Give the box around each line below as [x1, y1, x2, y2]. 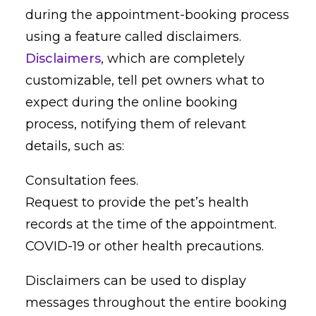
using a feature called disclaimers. [25, 29, 241, 45]
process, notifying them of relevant [25, 116, 246, 133]
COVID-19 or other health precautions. [25, 238, 264, 255]
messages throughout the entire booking [25, 295, 287, 311]
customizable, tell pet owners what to [25, 73, 265, 89]
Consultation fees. [25, 173, 138, 189]
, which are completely [101, 51, 245, 67]
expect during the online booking [25, 95, 238, 111]
